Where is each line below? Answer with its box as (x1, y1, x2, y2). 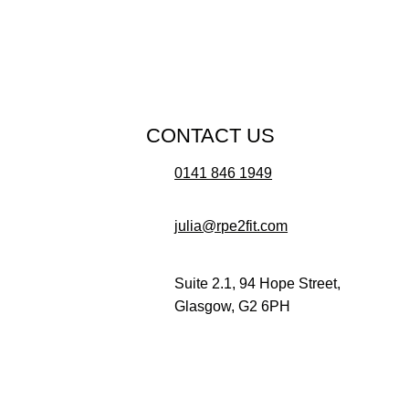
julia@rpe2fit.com (174, 218, 288, 235)
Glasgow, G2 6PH (174, 299, 291, 315)
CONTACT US (146, 124, 276, 148)
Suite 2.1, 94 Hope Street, (174, 276, 345, 292)
